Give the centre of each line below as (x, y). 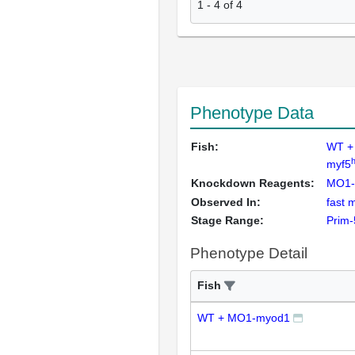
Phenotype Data (252, 113)
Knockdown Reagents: (253, 183)
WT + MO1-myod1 (244, 317)
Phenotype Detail (249, 253)
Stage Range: (227, 220)
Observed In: (226, 202)
